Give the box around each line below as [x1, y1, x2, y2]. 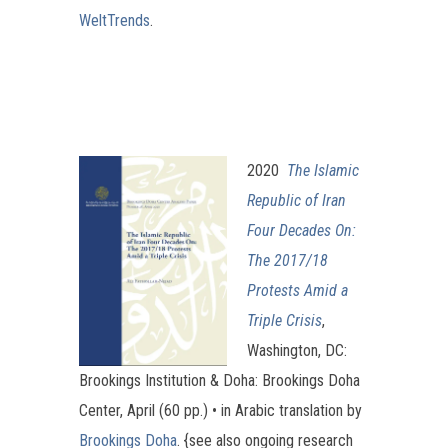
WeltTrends [79, 10, 150, 30]
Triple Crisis [247, 310, 322, 330]
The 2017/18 [247, 250, 328, 270]
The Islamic [287, 160, 359, 180]
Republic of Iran [247, 190, 346, 210]
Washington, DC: [247, 340, 347, 360]
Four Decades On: [247, 220, 356, 240]
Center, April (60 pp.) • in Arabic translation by [79, 400, 362, 420]
